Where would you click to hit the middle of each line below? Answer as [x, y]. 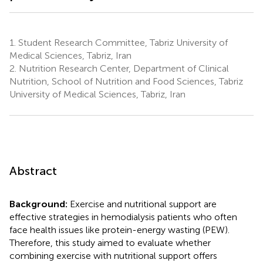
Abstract [33, 171]
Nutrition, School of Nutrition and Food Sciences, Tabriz [126, 81]
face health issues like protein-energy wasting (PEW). [119, 230]
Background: [40, 204]
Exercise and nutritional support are [143, 204]
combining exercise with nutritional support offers [113, 255]
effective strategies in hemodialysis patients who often [123, 217]
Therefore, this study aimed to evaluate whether [110, 242]
